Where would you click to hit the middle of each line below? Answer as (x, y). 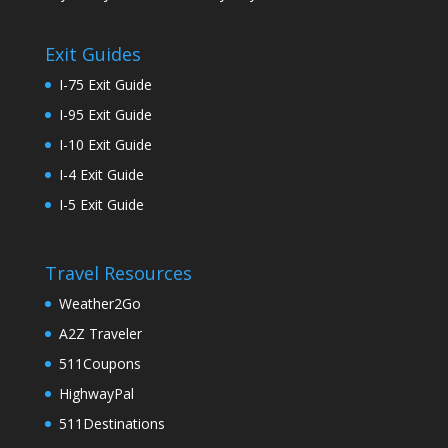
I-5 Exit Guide (101, 204)
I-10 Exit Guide (105, 144)
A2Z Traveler (100, 333)
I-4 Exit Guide (101, 174)
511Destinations (111, 423)
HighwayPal (96, 393)
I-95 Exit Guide (105, 114)
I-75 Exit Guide (105, 84)
